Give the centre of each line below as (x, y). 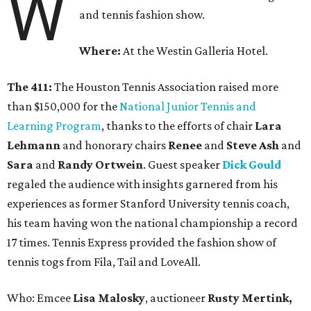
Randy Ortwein (100, 165)
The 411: (30, 87)
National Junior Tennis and (188, 107)
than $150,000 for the (63, 107)
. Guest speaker (183, 165)
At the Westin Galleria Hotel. (195, 51)
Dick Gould (252, 165)
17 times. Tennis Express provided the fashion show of (142, 243)
